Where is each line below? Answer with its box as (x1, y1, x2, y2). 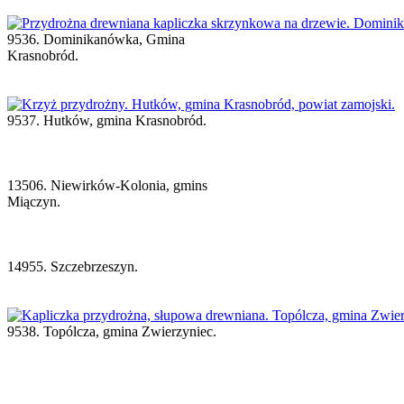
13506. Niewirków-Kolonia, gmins (7, 177, 207, 193)
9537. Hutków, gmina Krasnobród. (7, 112, 210, 128)
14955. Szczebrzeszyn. (7, 258, 142, 274)
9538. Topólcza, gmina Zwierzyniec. (7, 323, 220, 339)
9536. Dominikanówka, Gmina (7, 31, 185, 47)
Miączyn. (7, 193, 64, 209)
